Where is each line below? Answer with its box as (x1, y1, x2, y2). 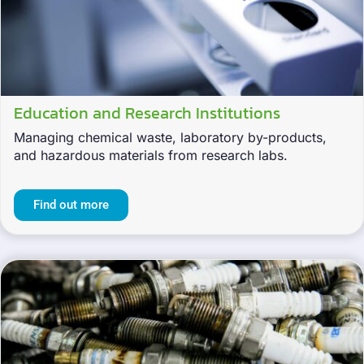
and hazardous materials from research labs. (14, 147, 288, 164)
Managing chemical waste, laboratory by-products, (14, 129, 327, 146)
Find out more (33, 197, 109, 213)
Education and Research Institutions (14, 101, 280, 126)
